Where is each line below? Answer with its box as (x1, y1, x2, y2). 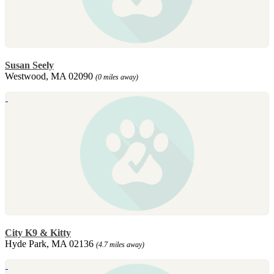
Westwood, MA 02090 (5, 70, 95, 81)
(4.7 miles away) (96, 240, 144, 249)
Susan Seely (5, 59, 54, 70)
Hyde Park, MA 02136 (5, 238, 96, 249)
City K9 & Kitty (5, 227, 71, 238)
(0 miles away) (95, 72, 138, 81)
